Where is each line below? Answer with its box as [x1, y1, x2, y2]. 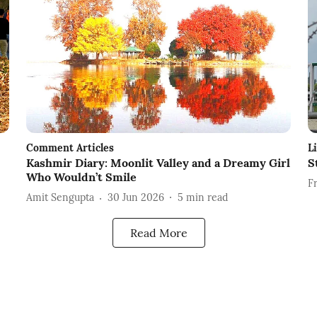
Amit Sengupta [25, 191, 94, 204]
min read [185, 191, 228, 204]
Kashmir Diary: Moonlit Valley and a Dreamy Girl [25, 155, 290, 170]
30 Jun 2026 [107, 191, 164, 204]
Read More [129, 225, 188, 240]
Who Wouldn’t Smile [25, 169, 137, 184]
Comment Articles [25, 141, 114, 154]
